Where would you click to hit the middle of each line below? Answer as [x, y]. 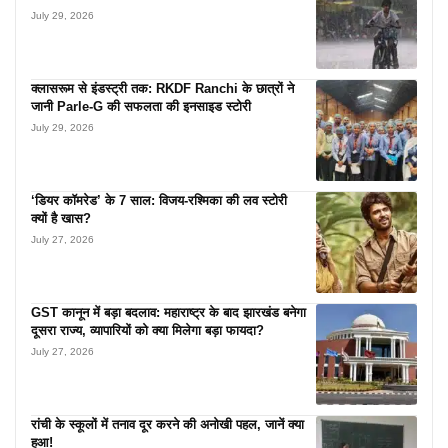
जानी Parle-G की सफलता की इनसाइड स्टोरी [141, 107]
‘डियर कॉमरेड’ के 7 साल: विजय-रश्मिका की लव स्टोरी [159, 200]
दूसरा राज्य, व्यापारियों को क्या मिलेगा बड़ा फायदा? [147, 330]
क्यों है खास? [61, 218]
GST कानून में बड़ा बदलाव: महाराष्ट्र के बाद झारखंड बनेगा [168, 312]
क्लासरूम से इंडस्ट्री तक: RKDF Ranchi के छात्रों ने [162, 89]
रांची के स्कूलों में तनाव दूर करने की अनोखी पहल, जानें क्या [167, 424]
